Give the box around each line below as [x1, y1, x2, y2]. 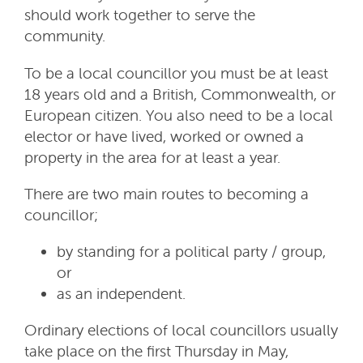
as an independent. [57, 283, 186, 303]
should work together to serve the [24, 5, 255, 25]
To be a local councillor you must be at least [24, 62, 328, 83]
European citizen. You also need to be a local [24, 105, 333, 125]
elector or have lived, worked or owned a [24, 126, 304, 146]
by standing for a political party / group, [57, 241, 338, 261]
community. [24, 26, 105, 46]
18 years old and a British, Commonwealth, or [24, 83, 335, 104]
